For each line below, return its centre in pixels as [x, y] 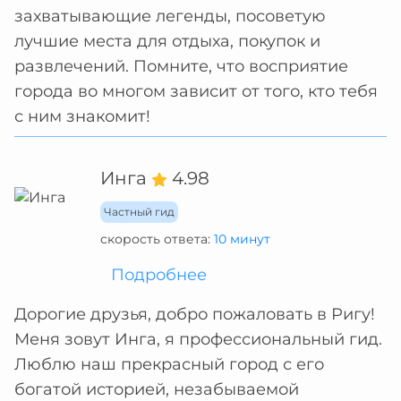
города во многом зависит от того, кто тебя [196, 91]
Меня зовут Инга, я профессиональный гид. [198, 339]
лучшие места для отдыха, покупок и [167, 41]
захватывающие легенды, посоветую [170, 16]
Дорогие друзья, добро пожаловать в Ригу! [195, 314]
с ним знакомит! [82, 116]
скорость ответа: [157, 239]
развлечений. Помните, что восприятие [181, 66]
